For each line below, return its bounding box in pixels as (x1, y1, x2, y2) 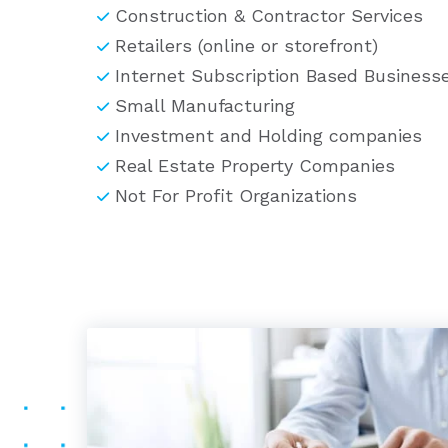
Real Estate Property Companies (115, 155, 396, 176)
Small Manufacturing (115, 95, 296, 116)
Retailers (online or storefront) (115, 35, 385, 56)
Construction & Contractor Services (115, 5, 430, 26)
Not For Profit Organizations (115, 185, 358, 206)
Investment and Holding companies (115, 125, 423, 146)
